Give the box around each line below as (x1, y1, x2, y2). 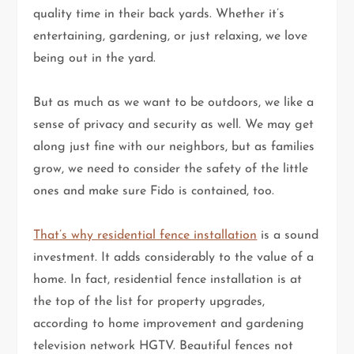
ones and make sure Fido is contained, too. (33, 184, 275, 198)
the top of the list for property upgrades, (33, 295, 265, 308)
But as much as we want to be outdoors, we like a (33, 96, 314, 109)
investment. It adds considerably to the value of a (33, 250, 314, 264)
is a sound (257, 228, 319, 242)
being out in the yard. (33, 51, 156, 65)
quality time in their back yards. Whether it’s (33, 7, 285, 21)
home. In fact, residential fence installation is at (33, 273, 303, 286)
